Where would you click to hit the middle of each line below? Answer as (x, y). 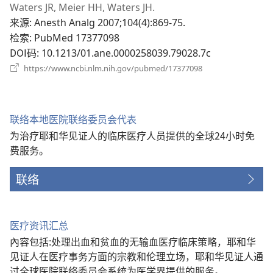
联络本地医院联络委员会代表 (73, 119)
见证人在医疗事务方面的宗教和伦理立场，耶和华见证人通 (136, 256)
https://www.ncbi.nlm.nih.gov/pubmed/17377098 (112, 68)
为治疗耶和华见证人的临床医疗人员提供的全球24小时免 (132, 135)
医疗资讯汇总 (39, 225)
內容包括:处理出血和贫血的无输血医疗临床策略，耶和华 (133, 241)
